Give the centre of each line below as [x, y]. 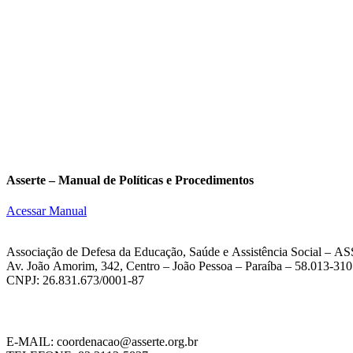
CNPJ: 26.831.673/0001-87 [75, 281]
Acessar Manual [46, 211]
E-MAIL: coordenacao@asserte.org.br [102, 342]
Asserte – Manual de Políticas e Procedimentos [130, 180]
